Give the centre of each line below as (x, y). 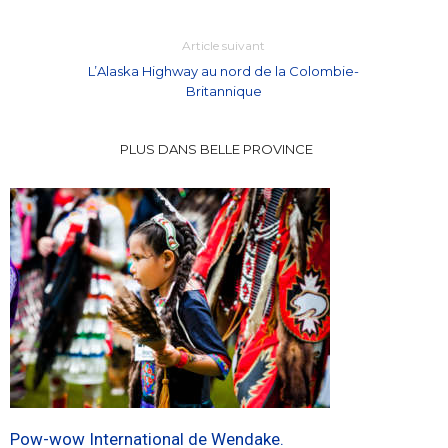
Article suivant (224, 46)
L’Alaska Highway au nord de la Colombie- (224, 71)
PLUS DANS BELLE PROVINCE (216, 149)
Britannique (223, 91)
